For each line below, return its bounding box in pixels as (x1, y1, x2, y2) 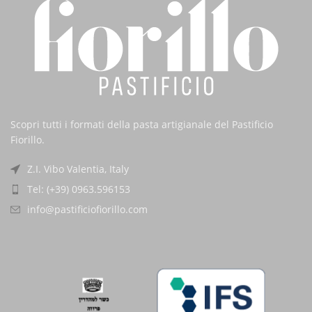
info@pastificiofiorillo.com (27, 203, 148, 217)
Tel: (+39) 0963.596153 (27, 182, 130, 196)
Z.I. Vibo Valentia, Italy (27, 162, 129, 176)
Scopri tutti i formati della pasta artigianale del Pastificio (10, 118, 273, 132)
